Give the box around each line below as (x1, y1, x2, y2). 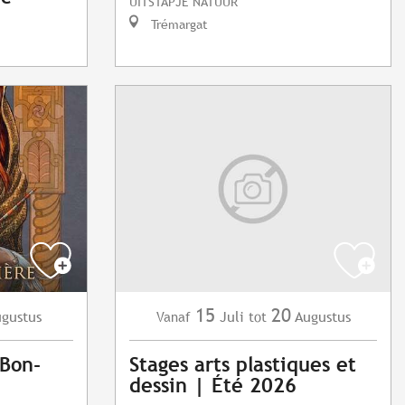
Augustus (294, 308, 351, 326)
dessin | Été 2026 (129, 374, 297, 398)
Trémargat (147, 16, 208, 33)
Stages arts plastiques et (129, 353, 356, 377)
